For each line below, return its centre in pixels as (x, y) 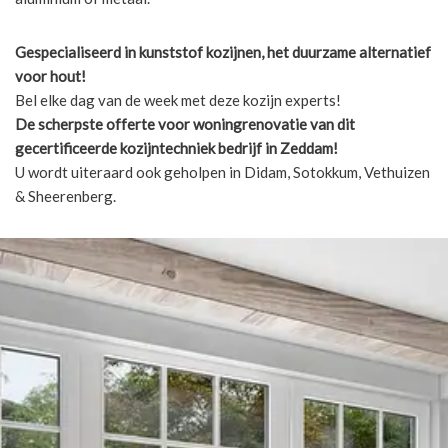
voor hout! (50, 75)
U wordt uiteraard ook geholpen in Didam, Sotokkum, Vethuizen (222, 171)
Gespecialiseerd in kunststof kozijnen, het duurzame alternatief (223, 51)
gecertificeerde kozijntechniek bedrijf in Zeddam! (176, 147)
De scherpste (59, 123)
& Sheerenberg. (65, 195)
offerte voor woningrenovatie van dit (230, 123)
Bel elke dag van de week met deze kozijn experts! (178, 99)
